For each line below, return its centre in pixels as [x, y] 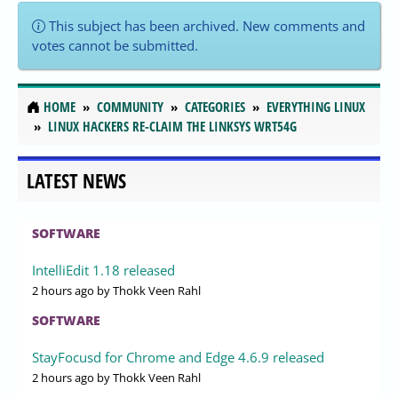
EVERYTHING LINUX [316, 107]
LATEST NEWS [76, 181]
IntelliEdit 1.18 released [103, 271]
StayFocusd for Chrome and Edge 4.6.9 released [178, 358]
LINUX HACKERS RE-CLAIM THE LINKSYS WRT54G [172, 127]
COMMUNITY [130, 107]
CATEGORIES [215, 107]
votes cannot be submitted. [115, 46]
